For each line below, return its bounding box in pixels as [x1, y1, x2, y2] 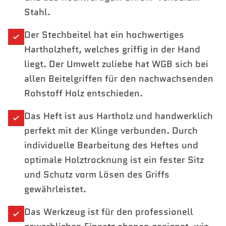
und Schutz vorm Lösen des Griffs [24, 168, 169, 181]
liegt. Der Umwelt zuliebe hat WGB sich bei [24, 58, 208, 71]
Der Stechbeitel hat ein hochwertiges [24, 28, 184, 41]
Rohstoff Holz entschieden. [24, 87, 143, 100]
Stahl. [24, 6, 50, 19]
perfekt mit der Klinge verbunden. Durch [24, 124, 198, 137]
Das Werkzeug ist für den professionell [24, 205, 193, 218]
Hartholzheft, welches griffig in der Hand [24, 43, 200, 56]
